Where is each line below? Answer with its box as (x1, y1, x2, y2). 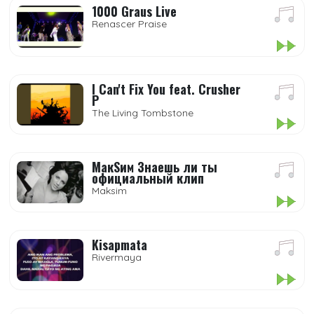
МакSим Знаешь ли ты (92, 158, 217, 176)
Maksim (92, 184, 127, 197)
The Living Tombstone (92, 107, 193, 119)
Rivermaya (92, 251, 142, 264)
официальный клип (92, 169, 204, 187)
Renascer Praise (92, 18, 167, 30)
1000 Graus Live (92, 2, 177, 20)
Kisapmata (92, 235, 147, 254)
